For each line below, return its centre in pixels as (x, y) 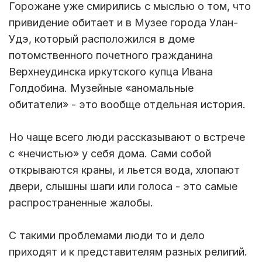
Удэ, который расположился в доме (102, 39)
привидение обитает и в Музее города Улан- (123, 23)
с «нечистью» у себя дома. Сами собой (110, 154)
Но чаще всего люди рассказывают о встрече (127, 137)
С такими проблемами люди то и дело (107, 236)
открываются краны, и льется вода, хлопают (124, 170)
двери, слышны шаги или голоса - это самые (123, 187)
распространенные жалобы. (82, 203)
